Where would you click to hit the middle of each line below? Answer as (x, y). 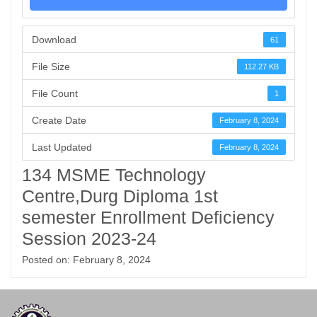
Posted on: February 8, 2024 (86, 260)
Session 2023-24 (89, 238)
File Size (51, 66)
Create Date (59, 120)
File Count (54, 93)
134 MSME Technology (114, 175)
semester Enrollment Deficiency (148, 217)
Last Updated (62, 147)
